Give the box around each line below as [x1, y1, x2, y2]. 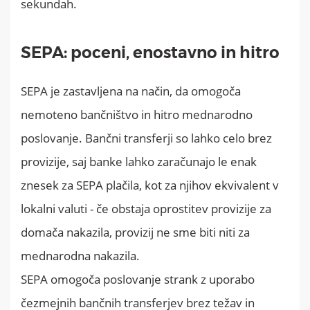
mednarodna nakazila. [21, 247, 143, 264]
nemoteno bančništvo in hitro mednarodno [21, 106, 253, 122]
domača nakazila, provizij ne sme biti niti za [21, 224, 250, 240]
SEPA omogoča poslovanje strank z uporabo [21, 271, 255, 287]
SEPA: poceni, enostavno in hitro [21, 42, 280, 62]
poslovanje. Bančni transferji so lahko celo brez [21, 129, 272, 146]
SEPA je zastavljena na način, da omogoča [21, 82, 241, 99]
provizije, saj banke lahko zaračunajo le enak [21, 153, 257, 170]
